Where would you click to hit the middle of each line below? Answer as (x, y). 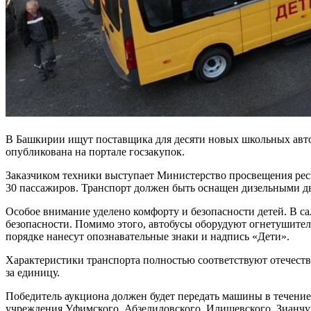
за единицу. (33, 272)
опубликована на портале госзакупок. (95, 151)
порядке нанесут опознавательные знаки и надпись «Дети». (148, 236)
